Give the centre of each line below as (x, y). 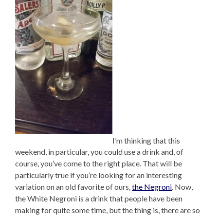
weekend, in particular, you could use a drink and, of (100, 152)
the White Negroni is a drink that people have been (99, 199)
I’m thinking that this (146, 140)
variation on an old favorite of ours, (74, 187)
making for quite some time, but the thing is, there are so (108, 210)
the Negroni (152, 187)
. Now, (182, 187)
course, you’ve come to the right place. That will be (99, 163)
